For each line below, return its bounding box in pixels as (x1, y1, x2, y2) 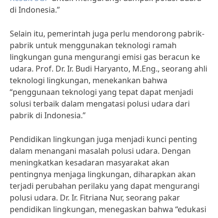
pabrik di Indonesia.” (10, 110, 86, 121)
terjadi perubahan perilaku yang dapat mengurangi (10, 181, 200, 191)
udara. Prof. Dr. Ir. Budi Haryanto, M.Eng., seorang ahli (10, 63, 207, 74)
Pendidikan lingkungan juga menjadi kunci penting (10, 134, 197, 145)
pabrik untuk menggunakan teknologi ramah (10, 40, 177, 51)
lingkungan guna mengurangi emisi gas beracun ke (10, 52, 200, 62)
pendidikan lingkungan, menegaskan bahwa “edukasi (10, 204, 206, 215)
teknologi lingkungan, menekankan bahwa (10, 75, 167, 86)
